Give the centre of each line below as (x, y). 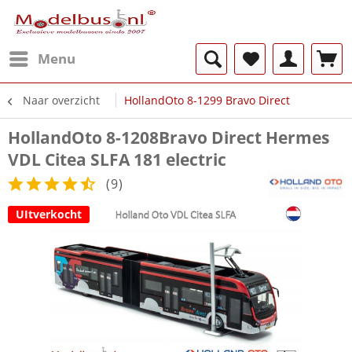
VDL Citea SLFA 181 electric (117, 159)
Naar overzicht (61, 100)
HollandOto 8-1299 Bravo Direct (207, 100)
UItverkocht (49, 214)
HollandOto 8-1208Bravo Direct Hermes (169, 137)
